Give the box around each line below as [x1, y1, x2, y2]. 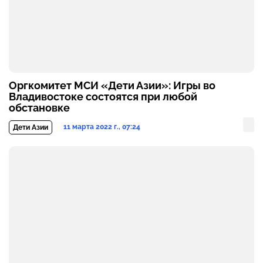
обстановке [9, 102, 70, 114]
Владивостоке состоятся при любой [9, 90, 197, 103]
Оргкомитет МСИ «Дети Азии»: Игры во [9, 79, 215, 92]
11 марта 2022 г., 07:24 [63, 123, 140, 131]
